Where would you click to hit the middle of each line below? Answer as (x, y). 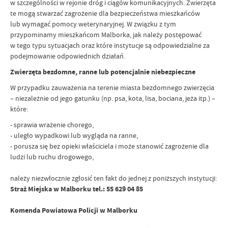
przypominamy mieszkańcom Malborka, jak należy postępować (106, 34)
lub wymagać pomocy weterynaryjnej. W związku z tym (93, 24)
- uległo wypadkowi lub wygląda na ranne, (74, 135)
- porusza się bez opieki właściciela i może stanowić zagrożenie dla (109, 146)
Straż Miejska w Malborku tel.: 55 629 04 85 (77, 189)
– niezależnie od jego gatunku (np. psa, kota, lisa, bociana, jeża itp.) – (113, 98)
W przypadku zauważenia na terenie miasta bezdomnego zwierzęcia (112, 87)
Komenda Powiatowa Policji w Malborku (74, 210)
